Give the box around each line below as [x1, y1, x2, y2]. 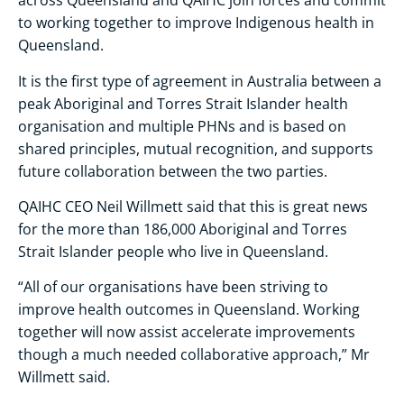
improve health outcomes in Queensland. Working [18, 299, 360, 320]
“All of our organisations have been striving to [18, 277, 328, 298]
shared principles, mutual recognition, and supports [18, 138, 373, 159]
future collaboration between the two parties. [18, 161, 327, 181]
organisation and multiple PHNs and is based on [18, 115, 346, 136]
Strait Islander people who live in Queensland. [18, 241, 328, 262]
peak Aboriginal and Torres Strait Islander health [18, 93, 348, 114]
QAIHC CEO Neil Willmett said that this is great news [18, 196, 368, 216]
